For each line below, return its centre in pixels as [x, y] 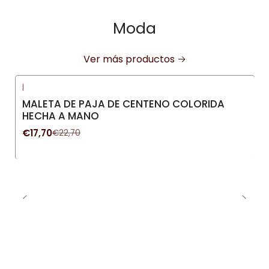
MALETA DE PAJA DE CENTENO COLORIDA [123, 104]
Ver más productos [129, 59]
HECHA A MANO [61, 116]
